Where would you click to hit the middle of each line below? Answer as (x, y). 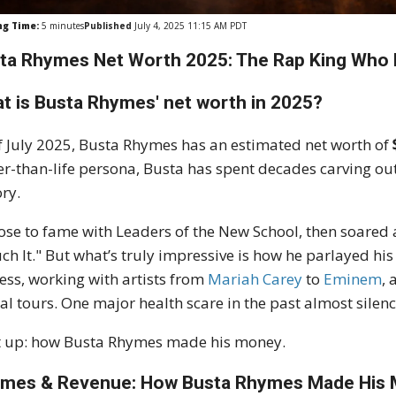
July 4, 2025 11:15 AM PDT (190, 26)
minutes (66, 26)
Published (108, 26)
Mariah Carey (255, 279)
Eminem (353, 279)
